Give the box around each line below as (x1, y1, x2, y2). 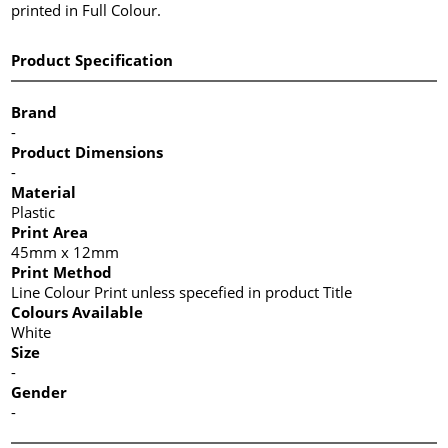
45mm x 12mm (11, 241, 120, 262)
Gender (11, 381, 68, 402)
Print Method (11, 261, 113, 282)
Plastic (11, 201, 56, 222)
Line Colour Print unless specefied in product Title (11, 281, 353, 302)
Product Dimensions (11, 141, 164, 162)
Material (11, 181, 77, 202)
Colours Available (11, 301, 144, 322)
